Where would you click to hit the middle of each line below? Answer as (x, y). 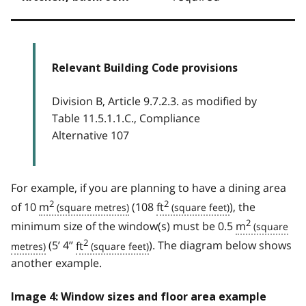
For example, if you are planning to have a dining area (149, 187)
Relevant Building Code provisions (145, 68)
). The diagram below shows (220, 246)
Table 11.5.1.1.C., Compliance (126, 118)
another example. (56, 263)
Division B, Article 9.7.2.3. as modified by (154, 101)
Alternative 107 (91, 135)
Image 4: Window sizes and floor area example (139, 296)
